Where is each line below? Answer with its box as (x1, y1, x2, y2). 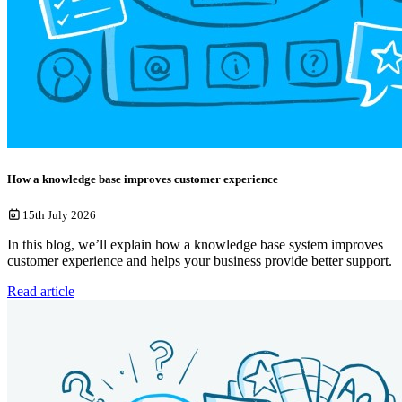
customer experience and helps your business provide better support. (7, 252, 392, 268)
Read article (7, 283, 74, 299)
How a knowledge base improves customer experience (7, 171, 278, 186)
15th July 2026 (22, 207, 96, 222)
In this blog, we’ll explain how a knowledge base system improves (7, 236, 383, 252)
